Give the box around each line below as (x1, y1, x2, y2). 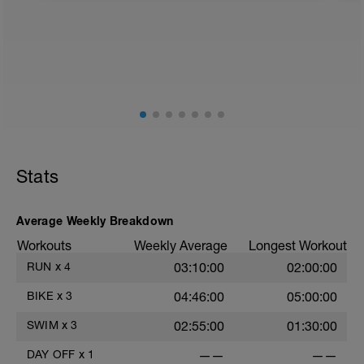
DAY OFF (27, 348, 76, 361)
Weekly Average (134, 238, 227, 253)
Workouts (17, 238, 71, 253)
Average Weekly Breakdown (16, 214, 174, 227)
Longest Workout (249, 238, 347, 253)
